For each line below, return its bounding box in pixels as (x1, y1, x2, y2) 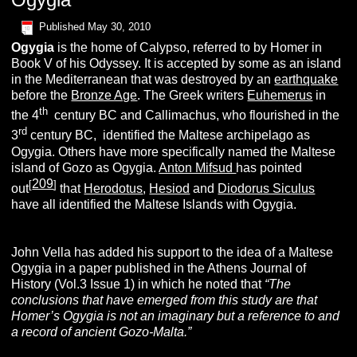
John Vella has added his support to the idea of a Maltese (11, 245, 334, 259)
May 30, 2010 (88, 21, 151, 33)
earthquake (274, 72, 339, 86)
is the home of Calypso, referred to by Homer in (57, 40, 323, 54)
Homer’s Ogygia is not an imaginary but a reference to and (11, 308, 340, 323)
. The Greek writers (137, 88, 248, 102)
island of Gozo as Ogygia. (11, 160, 159, 175)
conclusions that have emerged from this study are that (11, 292, 318, 307)
